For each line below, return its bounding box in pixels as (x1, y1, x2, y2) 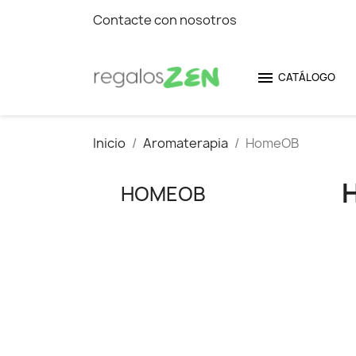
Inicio (93, 134, 126, 152)
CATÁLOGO (278, 70, 335, 84)
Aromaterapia (143, 134, 228, 152)
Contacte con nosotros (93, 11, 237, 29)
